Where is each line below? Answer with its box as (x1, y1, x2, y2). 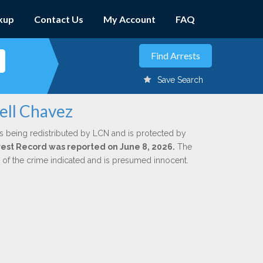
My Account (103, 14, 156, 25)
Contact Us (34, 14, 83, 25)
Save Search (157, 75, 203, 85)
